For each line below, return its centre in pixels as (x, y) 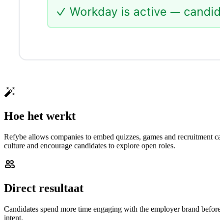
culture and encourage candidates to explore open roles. (90, 146)
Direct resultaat (44, 188)
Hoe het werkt (40, 116)
